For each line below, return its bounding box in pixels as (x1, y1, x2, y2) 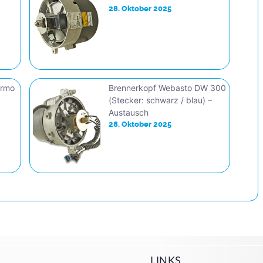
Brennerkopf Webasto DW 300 (109, 82, 227, 93)
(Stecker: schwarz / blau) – (109, 95, 213, 105)
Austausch (109, 107, 149, 117)
